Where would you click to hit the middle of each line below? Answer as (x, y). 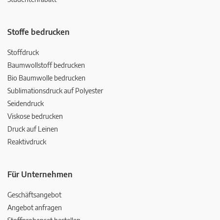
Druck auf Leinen (33, 129)
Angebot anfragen (35, 207)
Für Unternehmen (40, 174)
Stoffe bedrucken (39, 32)
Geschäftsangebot (34, 194)
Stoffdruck (23, 52)
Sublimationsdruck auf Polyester (55, 90)
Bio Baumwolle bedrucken (46, 78)
